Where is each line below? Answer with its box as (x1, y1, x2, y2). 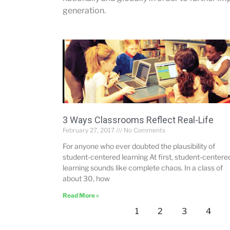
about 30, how (63, 174, 110, 183)
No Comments (122, 126, 165, 135)
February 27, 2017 (63, 126, 116, 135)
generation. (63, 6, 106, 15)
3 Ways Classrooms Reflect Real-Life (63, 114, 214, 126)
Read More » (63, 191, 99, 200)
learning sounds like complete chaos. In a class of (63, 163, 223, 172)
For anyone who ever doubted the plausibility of (63, 142, 215, 151)
